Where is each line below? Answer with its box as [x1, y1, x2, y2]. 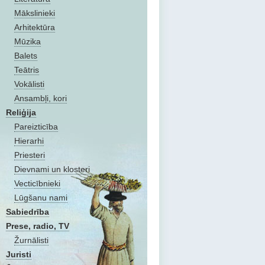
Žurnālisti [14, 235, 49, 245]
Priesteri [14, 150, 45, 160]
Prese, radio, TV [6, 221, 69, 231]
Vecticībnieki [14, 179, 60, 188]
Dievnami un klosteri [14, 164, 90, 174]
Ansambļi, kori [14, 93, 67, 103]
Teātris [14, 65, 39, 75]
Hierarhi [14, 136, 44, 146]
